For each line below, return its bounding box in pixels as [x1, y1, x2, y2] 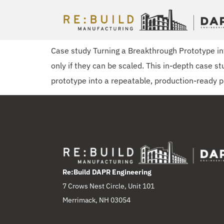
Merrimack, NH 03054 [62, 195, 130, 204]
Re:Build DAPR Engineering [62, 167, 151, 176]
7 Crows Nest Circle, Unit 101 [62, 181, 154, 190]
